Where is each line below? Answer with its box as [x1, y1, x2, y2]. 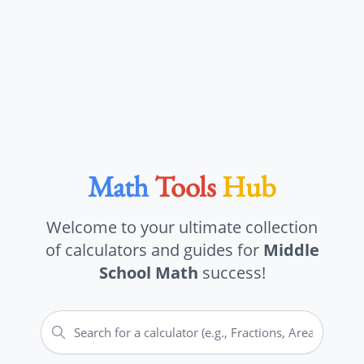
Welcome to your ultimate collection [46, 216, 318, 238]
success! [197, 262, 266, 284]
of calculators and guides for [45, 239, 263, 261]
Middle [262, 239, 319, 261]
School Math [98, 262, 198, 284]
